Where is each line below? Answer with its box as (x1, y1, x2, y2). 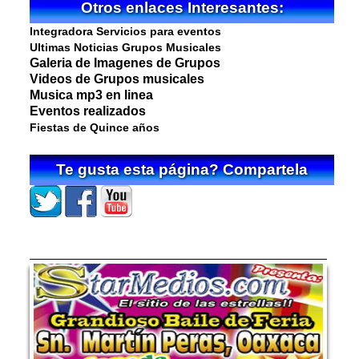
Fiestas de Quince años (30, 120, 160, 134)
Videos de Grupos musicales (30, 71, 205, 86)
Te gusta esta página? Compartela (56, 160, 309, 178)
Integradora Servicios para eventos (30, 24, 222, 38)
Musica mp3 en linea (30, 87, 154, 102)
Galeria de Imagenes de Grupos (30, 55, 221, 70)
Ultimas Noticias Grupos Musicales (30, 40, 222, 54)
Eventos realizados (30, 103, 147, 118)
